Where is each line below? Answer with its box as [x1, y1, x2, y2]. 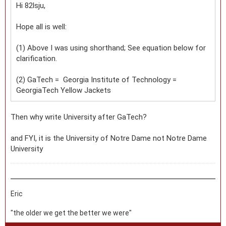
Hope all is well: [16, 22, 67, 31]
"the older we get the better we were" [11, 208, 132, 217]
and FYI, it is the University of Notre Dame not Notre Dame [11, 133, 207, 143]
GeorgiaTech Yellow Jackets [16, 85, 111, 95]
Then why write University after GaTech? [11, 112, 147, 122]
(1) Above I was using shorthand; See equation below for [16, 43, 206, 52]
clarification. [16, 53, 57, 63]
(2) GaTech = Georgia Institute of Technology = [16, 75, 177, 84]
